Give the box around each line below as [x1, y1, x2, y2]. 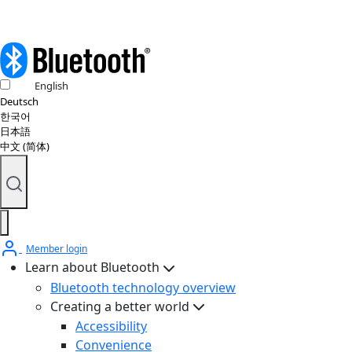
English [35, 79, 68, 93]
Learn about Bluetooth [25, 258, 159, 277]
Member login [26, 242, 87, 256]
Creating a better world [50, 297, 189, 315]
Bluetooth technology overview [50, 278, 236, 296]
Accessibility [75, 317, 147, 335]
